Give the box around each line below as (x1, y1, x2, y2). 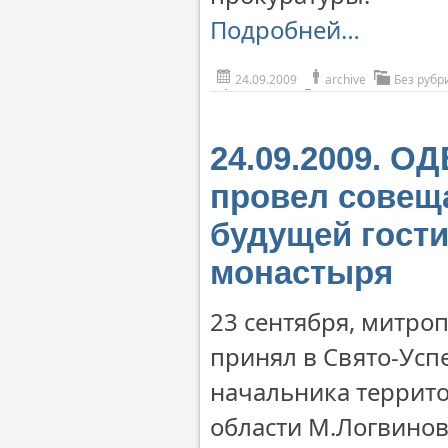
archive (325, 71, 366, 88)
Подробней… (210, 13, 360, 46)
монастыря (210, 254, 393, 291)
